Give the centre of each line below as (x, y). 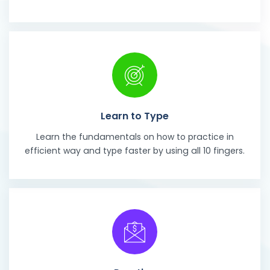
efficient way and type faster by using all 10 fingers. (135, 150)
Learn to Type (135, 116)
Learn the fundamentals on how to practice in (135, 137)
